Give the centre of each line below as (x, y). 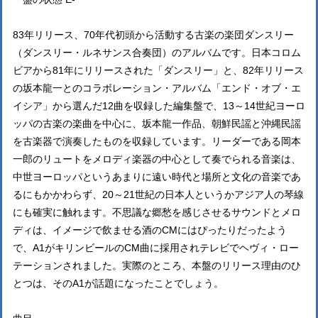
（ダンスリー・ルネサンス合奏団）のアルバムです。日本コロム (157, 53)
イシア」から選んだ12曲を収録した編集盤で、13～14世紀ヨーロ (159, 106)
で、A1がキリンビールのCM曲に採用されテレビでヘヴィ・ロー (156, 248)
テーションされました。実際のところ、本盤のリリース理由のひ (157, 265)
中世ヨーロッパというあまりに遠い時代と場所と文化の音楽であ (157, 177)
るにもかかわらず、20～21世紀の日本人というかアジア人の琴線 (158, 194)
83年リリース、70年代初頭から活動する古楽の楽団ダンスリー (153, 35)
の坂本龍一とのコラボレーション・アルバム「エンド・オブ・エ (157, 88)
